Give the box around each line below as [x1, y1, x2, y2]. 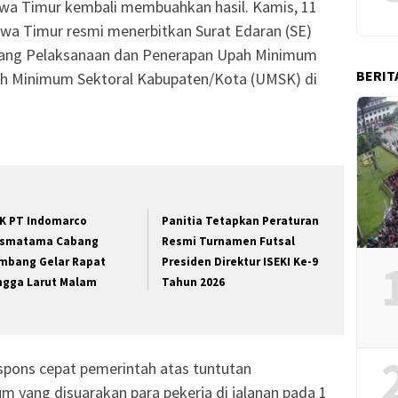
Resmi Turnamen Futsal [162, 234, 296, 250]
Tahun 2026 [162, 275, 226, 291]
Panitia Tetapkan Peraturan [162, 213, 320, 229]
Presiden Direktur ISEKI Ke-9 [162, 254, 319, 270]
